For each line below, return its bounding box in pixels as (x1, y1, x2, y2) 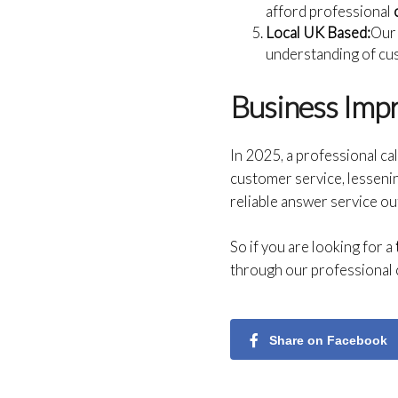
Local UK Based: (266, 22, 371, 42)
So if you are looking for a (230, 236, 396, 256)
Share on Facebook (269, 332, 388, 347)
